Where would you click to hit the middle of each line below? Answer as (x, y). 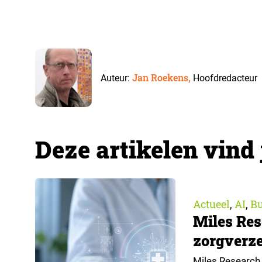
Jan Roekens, (162, 77)
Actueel (211, 204)
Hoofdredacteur (225, 78)
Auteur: (116, 78)
